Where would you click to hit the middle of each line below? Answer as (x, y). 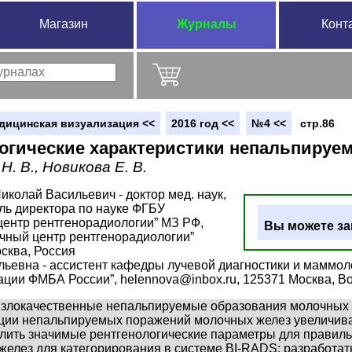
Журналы (206, 24)
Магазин (64, 24)
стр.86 (317, 123)
